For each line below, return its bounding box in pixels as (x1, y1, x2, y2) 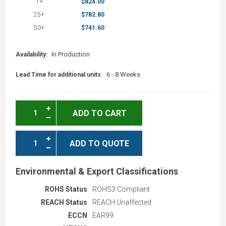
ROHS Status (45, 185, 87, 193)
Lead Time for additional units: (16, 71, 102, 78)
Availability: (16, 50, 47, 58)
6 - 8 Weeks (106, 70, 140, 78)
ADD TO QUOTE (70, 138, 129, 148)
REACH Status (41, 198, 87, 206)
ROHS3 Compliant (92, 185, 150, 193)
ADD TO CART (72, 108, 127, 118)
